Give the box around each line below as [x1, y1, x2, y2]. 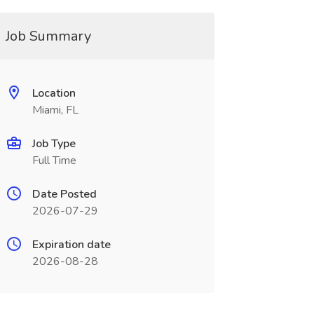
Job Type [32, 136, 76, 151]
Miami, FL [32, 102, 78, 118]
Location [32, 86, 76, 101]
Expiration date [32, 237, 111, 252]
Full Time [32, 153, 76, 168]
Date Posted [32, 186, 97, 202]
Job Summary [5, 27, 91, 46]
